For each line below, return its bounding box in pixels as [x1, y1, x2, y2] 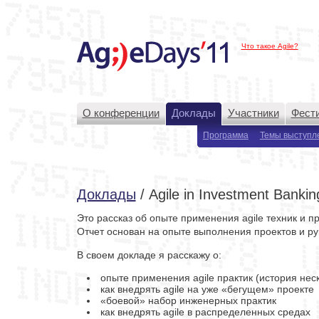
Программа [202, 130, 249, 140]
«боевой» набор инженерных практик [100, 294, 276, 306]
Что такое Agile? [241, 42, 298, 50]
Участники [227, 107, 279, 119]
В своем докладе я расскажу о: [76, 249, 221, 261]
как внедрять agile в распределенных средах [100, 305, 310, 318]
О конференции [82, 107, 159, 119]
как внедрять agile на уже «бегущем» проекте [100, 283, 314, 295]
